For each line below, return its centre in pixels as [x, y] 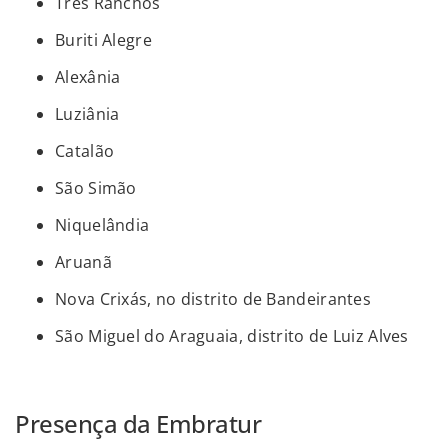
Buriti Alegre [103, 39]
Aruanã [83, 261]
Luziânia [87, 113]
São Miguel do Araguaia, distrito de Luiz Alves [232, 335]
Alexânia [88, 76]
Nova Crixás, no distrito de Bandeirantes [213, 298]
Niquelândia [102, 224]
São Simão [96, 187]
